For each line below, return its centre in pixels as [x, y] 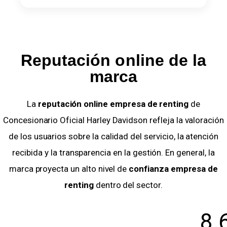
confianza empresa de [174, 169]
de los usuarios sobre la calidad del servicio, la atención [113, 137]
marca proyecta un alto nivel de [69, 169]
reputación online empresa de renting [113, 104]
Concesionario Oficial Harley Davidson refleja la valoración [113, 120]
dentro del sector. [128, 185]
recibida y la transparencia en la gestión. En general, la [113, 153]
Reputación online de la [113, 60]
